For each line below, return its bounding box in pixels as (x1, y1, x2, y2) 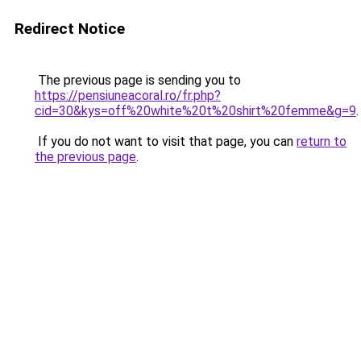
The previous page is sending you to (35, 73, 241, 88)
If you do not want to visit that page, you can (35, 134, 297, 149)
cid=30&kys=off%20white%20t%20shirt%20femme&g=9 (35, 103, 356, 118)
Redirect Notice (15, 19, 125, 38)
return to (297, 134, 346, 149)
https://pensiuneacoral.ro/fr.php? (35, 88, 221, 103)
